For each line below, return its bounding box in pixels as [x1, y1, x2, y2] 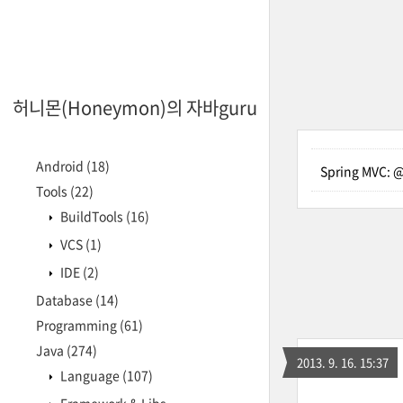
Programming [36, 316, 120, 334]
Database [36, 291, 95, 309]
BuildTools [58, 207, 126, 225]
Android [36, 157, 86, 175]
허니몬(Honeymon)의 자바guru [12, 94, 257, 121]
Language [58, 366, 122, 384]
